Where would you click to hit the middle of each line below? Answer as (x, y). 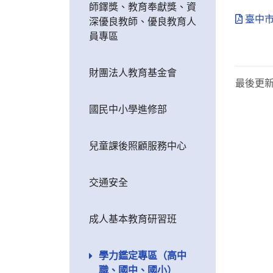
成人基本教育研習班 (133, 219)
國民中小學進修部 (128, 109)
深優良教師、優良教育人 (143, 22)
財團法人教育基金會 (133, 73)
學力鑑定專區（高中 (143, 256)
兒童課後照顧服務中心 (138, 146)
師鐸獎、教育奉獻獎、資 (143, 7)
